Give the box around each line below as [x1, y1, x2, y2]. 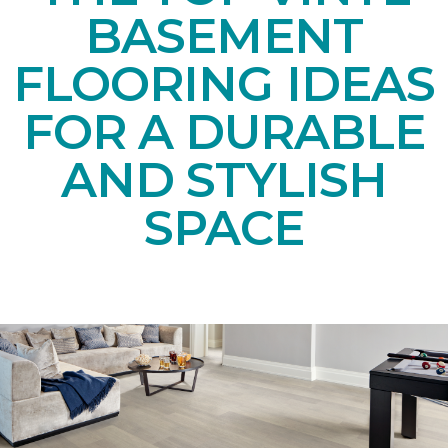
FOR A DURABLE [22, 102, 426, 161]
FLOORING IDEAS [13, 54, 435, 113]
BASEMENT [85, 6, 363, 65]
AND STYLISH [61, 150, 387, 209]
